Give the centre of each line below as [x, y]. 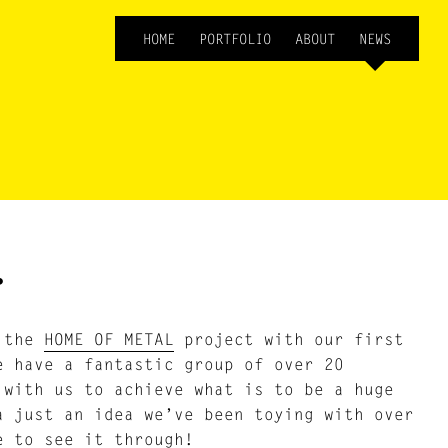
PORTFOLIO [234, 38]
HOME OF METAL [108, 338]
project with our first [288, 338]
